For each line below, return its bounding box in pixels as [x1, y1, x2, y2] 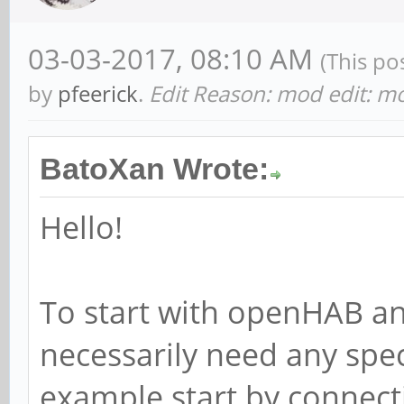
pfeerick [58, 78, 138, 109]
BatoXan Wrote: [40, 152, 269, 187]
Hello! [40, 207, 123, 249]
